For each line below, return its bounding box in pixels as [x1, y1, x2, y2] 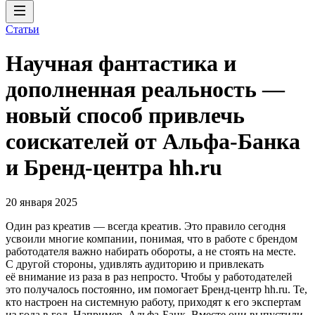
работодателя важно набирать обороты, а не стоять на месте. [6, 245, 296, 257]
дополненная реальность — [6, 77, 285, 103]
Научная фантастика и [6, 51, 236, 77]
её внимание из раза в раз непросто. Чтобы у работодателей [6, 270, 292, 283]
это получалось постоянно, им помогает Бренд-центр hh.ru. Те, [6, 283, 307, 295]
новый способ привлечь [6, 103, 245, 129]
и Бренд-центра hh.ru [6, 155, 222, 181]
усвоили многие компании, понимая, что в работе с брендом [6, 232, 297, 245]
